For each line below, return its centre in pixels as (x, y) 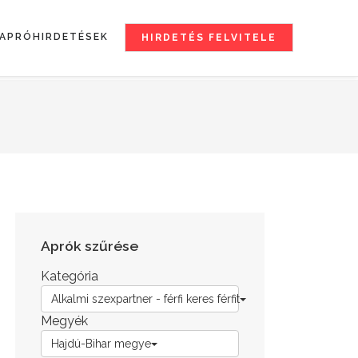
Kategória (70, 276)
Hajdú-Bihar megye (101, 343)
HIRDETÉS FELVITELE (209, 37)
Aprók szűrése (89, 246)
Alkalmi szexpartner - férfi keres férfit (145, 298)
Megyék (64, 320)
